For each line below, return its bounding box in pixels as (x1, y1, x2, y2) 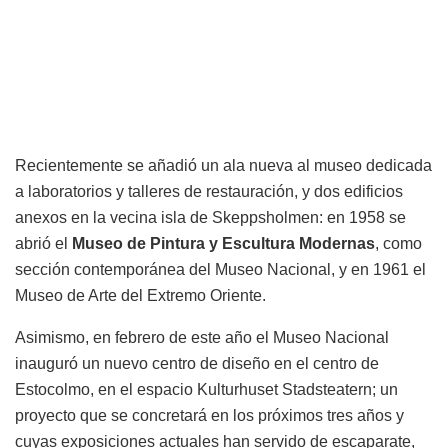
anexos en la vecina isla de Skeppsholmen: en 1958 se (15, 209, 406, 227)
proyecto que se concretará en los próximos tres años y (15, 407, 404, 425)
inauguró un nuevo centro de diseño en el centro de (15, 355, 379, 373)
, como (375, 235, 422, 253)
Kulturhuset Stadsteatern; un (197, 381, 398, 399)
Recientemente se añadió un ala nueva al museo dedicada (15, 157, 432, 175)
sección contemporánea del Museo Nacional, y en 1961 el (15, 261, 426, 279)
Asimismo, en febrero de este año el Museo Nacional (15, 329, 389, 347)
